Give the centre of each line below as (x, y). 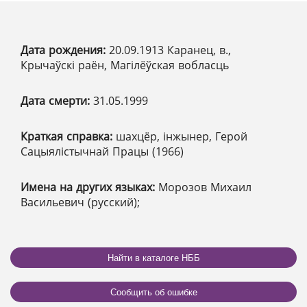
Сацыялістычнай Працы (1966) (102, 152)
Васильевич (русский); (80, 202)
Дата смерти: (57, 101)
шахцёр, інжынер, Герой (182, 137)
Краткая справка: (68, 137)
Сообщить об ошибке (153, 292)
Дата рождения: (65, 50)
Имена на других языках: (89, 187)
